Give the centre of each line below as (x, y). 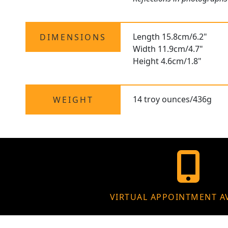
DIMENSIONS (73, 37)
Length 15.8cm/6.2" (170, 37)
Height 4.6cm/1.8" (167, 61)
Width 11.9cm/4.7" (168, 49)
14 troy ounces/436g (173, 99)
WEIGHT (73, 100)
